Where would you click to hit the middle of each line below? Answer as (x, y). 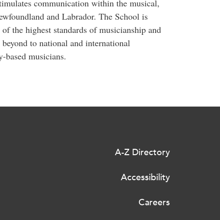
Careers (154, 202)
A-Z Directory (142, 152)
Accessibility (145, 177)
